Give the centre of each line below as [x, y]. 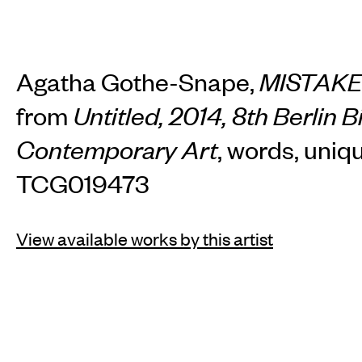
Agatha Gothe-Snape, [138, 82]
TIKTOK [252, 326]
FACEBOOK [168, 326]
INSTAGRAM [65, 326]
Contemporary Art [117, 150]
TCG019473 [83, 183]
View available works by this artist [145, 239]
